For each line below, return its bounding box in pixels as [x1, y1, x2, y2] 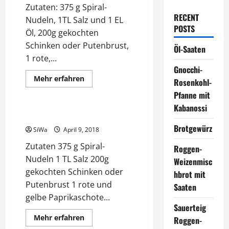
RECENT [173, 11, 199, 24]
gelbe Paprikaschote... [26, 192, 110, 203]
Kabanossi [173, 102, 207, 114]
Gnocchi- [173, 63, 202, 76]
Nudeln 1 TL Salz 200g [26, 153, 109, 165]
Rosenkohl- [173, 76, 212, 88]
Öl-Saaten [173, 43, 205, 55]
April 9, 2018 [62, 125, 99, 134]
